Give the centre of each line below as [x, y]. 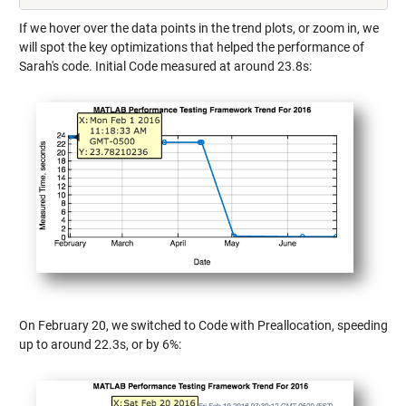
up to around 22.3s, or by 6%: [100, 345]
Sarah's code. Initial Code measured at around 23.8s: [165, 66]
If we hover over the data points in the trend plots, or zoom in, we [198, 28]
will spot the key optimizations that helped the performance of [191, 47]
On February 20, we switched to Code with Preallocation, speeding [203, 326]
